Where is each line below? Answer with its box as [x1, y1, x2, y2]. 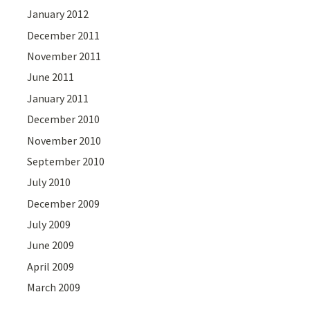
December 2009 [27, 196, 100, 210]
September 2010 [27, 154, 105, 168]
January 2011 [27, 91, 89, 105]
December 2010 [27, 112, 100, 127]
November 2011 [27, 48, 102, 63]
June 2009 [27, 238, 75, 253]
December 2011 [27, 28, 100, 42]
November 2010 [27, 133, 102, 147]
